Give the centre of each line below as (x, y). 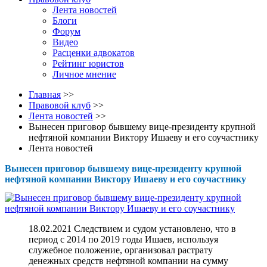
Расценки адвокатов (94, 53)
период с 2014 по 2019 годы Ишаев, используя (123, 240)
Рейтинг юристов (88, 63)
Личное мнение (84, 74)
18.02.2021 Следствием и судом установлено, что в (132, 229)
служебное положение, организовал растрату (121, 250)
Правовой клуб (60, 105)
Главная (45, 94)
